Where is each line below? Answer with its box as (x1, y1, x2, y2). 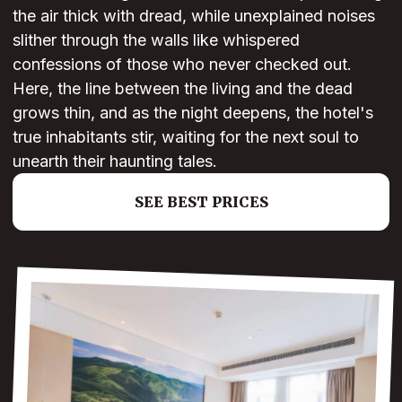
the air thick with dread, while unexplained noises (13, 6, 375, 26)
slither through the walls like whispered (13, 31, 300, 50)
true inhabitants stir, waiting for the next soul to (13, 127, 359, 147)
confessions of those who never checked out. (13, 55, 352, 74)
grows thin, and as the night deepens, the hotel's (13, 103, 373, 123)
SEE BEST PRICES (134, 193, 268, 212)
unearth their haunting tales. (13, 152, 217, 171)
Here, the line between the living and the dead (13, 79, 353, 99)
